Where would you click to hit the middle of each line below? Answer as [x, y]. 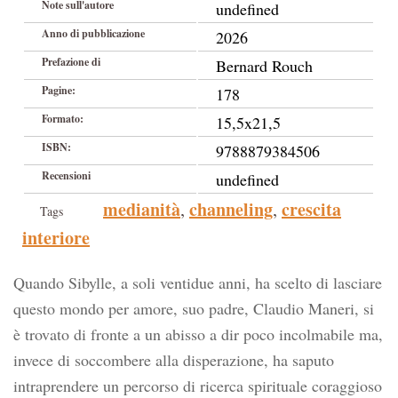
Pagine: [59, 90]
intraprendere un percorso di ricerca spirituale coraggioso [198, 386]
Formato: [63, 119]
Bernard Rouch [264, 66]
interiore [56, 238]
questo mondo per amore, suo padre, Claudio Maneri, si [194, 308]
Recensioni [66, 175]
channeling [231, 209]
